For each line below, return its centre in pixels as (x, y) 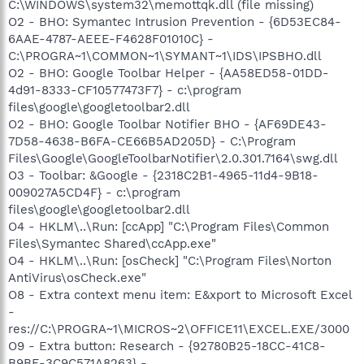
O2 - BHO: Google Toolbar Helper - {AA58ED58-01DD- (169, 73)
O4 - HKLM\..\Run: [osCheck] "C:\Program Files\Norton (170, 261)
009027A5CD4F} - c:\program (94, 193)
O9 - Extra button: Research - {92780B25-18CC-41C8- (167, 346)
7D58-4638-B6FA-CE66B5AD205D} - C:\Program (152, 141)
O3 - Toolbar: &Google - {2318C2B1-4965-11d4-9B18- (163, 175)
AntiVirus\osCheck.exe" (77, 278)
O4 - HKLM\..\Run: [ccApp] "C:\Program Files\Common (169, 227)
